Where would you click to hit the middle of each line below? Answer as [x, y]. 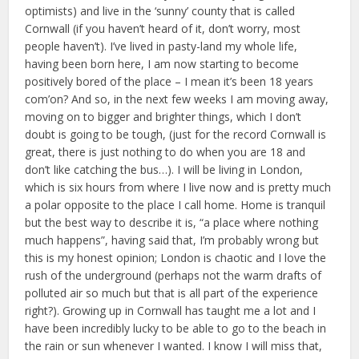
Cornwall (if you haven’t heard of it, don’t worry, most [163, 29]
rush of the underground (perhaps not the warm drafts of [173, 276]
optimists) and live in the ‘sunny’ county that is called [160, 11]
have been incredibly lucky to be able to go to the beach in [176, 329]
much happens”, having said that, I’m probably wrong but [172, 240]
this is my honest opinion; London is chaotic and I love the [176, 258]
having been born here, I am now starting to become [162, 64]
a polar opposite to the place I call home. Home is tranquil [175, 205]
